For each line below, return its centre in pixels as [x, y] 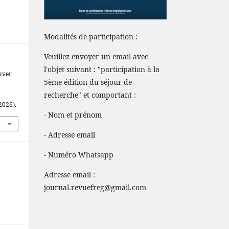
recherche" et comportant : [90, 95]
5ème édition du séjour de [88, 82]
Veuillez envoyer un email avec [96, 56]
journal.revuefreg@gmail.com [95, 187]
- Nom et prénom [73, 114]
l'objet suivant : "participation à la [102, 69]
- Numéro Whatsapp [79, 154]
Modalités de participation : [91, 36]
